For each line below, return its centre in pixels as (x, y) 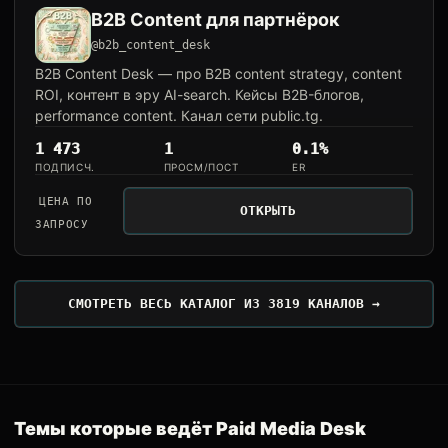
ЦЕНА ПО (66, 201)
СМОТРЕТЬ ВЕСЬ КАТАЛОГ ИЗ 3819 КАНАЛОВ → (224, 303)
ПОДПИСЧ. (65, 167)
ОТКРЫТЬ (268, 210)
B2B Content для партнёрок (215, 19)
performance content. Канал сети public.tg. (179, 115)
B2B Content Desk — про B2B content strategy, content (218, 73)
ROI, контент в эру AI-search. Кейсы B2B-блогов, (199, 94)
